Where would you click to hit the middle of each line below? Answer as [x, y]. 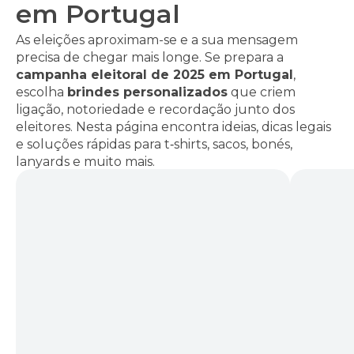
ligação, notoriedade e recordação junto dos [155, 109]
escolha [41, 92]
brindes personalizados [147, 92]
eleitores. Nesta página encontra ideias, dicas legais [173, 126]
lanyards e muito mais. [85, 161]
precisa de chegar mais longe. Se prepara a [150, 57]
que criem [262, 92]
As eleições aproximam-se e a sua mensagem [157, 40]
